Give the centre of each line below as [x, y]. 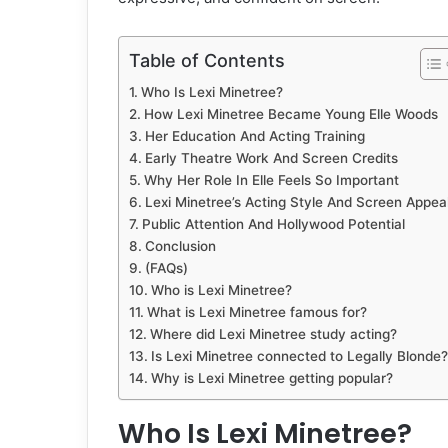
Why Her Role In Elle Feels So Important [271, 180]
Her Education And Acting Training [254, 136]
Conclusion [180, 246]
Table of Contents [207, 61]
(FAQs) [166, 268]
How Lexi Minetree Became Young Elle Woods [290, 114]
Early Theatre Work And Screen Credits [271, 158]
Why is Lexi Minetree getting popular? [271, 378]
